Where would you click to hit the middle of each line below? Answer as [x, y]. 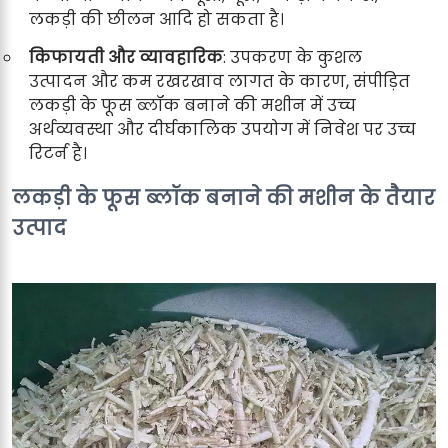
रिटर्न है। [58, 153]
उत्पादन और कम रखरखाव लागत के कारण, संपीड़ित [219, 81]
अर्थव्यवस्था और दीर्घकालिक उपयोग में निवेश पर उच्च [222, 129]
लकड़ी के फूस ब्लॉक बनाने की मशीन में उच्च [192, 105]
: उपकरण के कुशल [292, 57]
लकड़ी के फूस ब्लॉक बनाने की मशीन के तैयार [223, 197]
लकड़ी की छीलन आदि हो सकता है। [156, 19]
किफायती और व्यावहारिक [126, 57]
